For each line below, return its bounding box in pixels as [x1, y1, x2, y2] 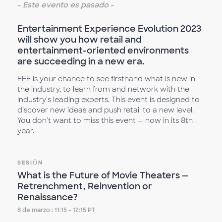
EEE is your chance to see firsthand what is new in [17, 74, 195, 83]
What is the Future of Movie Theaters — [17, 169, 188, 181]
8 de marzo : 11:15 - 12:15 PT [17, 206, 95, 214]
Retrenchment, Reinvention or [17, 180, 152, 192]
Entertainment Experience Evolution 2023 [17, 23, 201, 35]
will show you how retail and [17, 34, 142, 46]
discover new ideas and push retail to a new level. [17, 106, 194, 114]
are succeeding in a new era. [17, 55, 144, 67]
